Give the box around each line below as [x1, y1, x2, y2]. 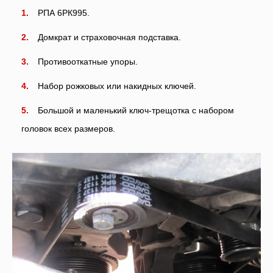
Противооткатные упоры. [38, 56, 138, 66]
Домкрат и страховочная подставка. [38, 32, 181, 42]
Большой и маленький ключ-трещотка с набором [38, 105, 234, 115]
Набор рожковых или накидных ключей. [38, 80, 196, 91]
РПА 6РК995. [38, 7, 90, 18]
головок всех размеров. [21, 123, 115, 133]
